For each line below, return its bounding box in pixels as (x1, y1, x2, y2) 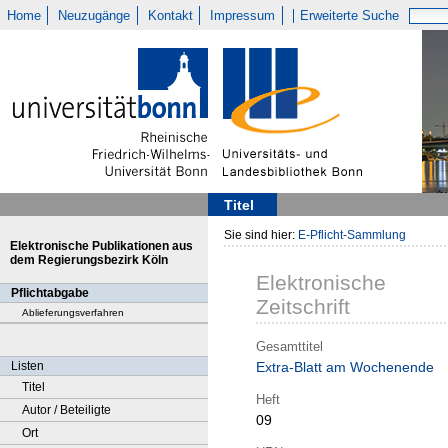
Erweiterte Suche (300, 8, 400, 23)
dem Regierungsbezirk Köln (10, 253, 168, 267)
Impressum (210, 8, 276, 23)
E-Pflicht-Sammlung (298, 228, 406, 242)
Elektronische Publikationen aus (10, 239, 193, 253)
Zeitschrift (256, 295, 350, 319)
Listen (11, 359, 44, 373)
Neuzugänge (58, 8, 131, 23)
